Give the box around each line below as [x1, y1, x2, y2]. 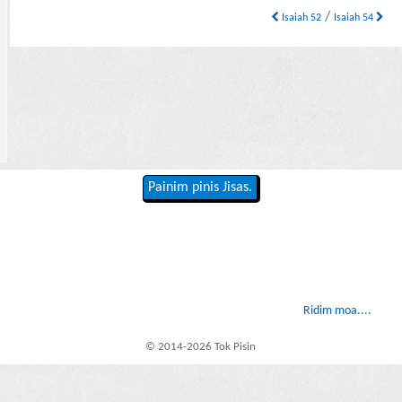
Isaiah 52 [279, 13, 322, 24]
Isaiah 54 [334, 13, 377, 24]
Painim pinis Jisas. [147, 180, 252, 196]
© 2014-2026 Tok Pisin [145, 340, 257, 353]
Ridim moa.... [302, 304, 371, 319]
